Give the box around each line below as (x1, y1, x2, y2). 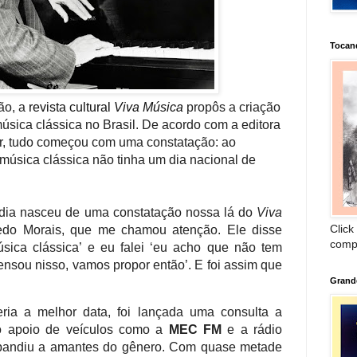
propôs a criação (186, 100, 280, 115)
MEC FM (168, 323, 222, 337)
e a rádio (221, 323, 283, 337)
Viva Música (114, 100, 183, 115)
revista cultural (29, 100, 114, 115)
